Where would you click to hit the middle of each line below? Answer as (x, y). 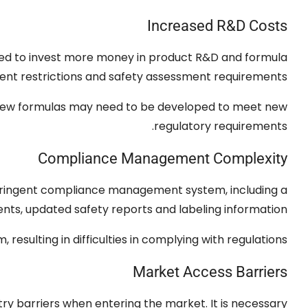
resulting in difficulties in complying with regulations (150, 239)
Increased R (187, 25)
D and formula (249, 57)
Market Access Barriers (210, 272)
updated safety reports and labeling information (156, 209)
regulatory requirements (221, 126)
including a (259, 190)
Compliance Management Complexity (163, 158)
